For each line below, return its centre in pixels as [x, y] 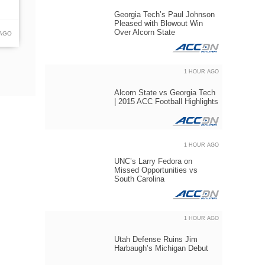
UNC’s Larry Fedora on [153, 161]
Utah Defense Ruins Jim [156, 239]
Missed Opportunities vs [156, 170]
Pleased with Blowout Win [159, 23]
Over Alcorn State [145, 32]
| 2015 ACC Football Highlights [166, 101]
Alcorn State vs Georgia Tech [165, 93]
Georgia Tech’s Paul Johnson [164, 14]
